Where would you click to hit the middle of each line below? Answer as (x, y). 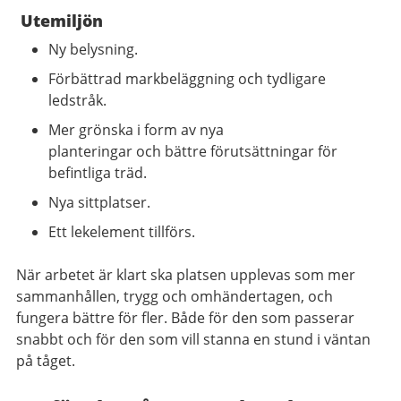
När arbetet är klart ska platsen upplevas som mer (186, 274)
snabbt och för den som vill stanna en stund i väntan (193, 339)
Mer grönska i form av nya (136, 129)
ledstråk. (77, 100)
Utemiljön (60, 20)
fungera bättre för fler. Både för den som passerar (185, 317)
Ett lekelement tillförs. (122, 231)
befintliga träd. (98, 172)
